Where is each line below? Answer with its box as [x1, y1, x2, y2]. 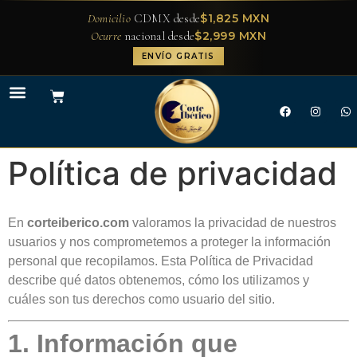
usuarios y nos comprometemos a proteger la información [8, 234, 331, 249]
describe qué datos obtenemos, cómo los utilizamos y [8, 273, 309, 287]
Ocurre [90, 29, 122, 43]
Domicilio [87, 11, 131, 25]
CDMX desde [130, 11, 200, 25]
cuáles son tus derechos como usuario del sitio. [8, 292, 275, 306]
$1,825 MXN [200, 10, 269, 25]
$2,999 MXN [194, 28, 267, 43]
